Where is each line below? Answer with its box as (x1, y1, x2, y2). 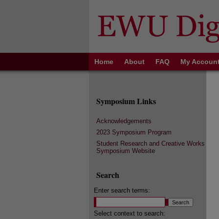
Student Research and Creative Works (96, 140, 205, 147)
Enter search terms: (94, 187, 150, 194)
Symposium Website (96, 147, 155, 154)
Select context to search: (94, 210, 165, 217)
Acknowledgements (96, 117, 152, 125)
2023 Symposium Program (96, 129, 172, 136)
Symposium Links (96, 95, 156, 107)
